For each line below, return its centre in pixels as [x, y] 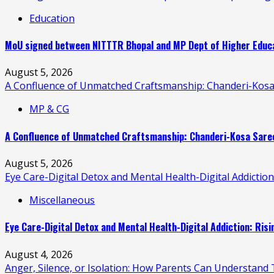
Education [52, 18]
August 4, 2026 [39, 254]
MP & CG [49, 109]
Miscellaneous [62, 200]
